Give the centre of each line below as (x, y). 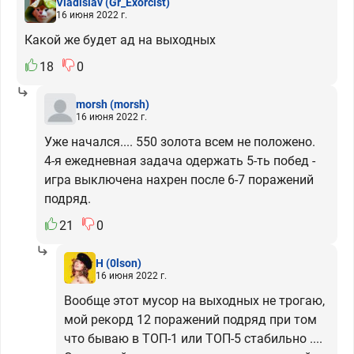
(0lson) (124, 263)
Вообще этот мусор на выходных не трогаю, (194, 301)
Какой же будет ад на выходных (120, 40)
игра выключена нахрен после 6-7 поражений (179, 180)
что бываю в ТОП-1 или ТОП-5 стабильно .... (193, 339)
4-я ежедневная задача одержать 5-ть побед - (180, 161)
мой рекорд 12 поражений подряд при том (190, 320)
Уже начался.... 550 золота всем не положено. (180, 142)
